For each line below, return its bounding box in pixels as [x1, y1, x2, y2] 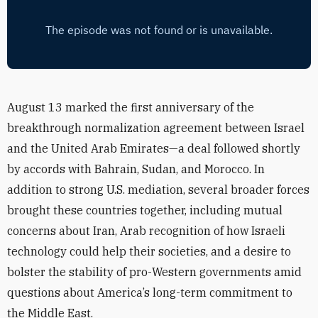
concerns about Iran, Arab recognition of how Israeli [7, 224, 285, 238]
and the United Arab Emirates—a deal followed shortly [7, 141, 300, 155]
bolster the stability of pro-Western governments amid [7, 265, 302, 279]
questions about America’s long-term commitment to [7, 285, 292, 300]
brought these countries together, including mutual [7, 203, 283, 217]
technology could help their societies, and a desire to [7, 244, 291, 258]
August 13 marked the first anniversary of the [7, 100, 254, 114]
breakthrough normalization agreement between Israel [7, 121, 305, 135]
